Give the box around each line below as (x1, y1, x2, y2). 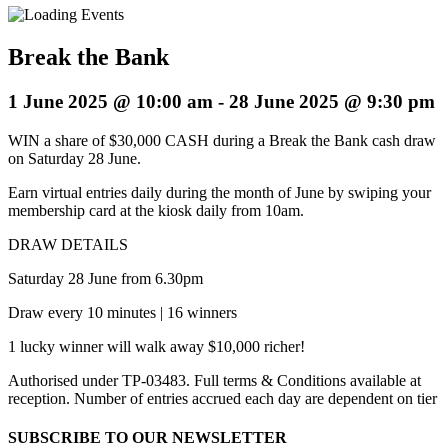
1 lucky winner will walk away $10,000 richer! (8, 337, 305, 355)
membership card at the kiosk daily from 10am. (8, 201, 304, 219)
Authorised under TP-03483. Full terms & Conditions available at (8, 371, 421, 389)
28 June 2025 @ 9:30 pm (229, 90, 435, 112)
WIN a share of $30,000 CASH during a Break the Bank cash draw (8, 131, 436, 149)
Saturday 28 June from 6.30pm (8, 269, 203, 287)
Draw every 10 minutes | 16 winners (8, 303, 237, 321)
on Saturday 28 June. (8, 149, 141, 167)
